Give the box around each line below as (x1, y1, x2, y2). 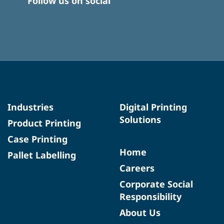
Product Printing (7, 116, 81, 129)
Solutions (119, 113, 161, 125)
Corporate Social (119, 177, 193, 190)
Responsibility (119, 190, 181, 202)
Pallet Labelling (7, 148, 76, 161)
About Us (119, 206, 160, 218)
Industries (7, 100, 53, 113)
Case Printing (7, 132, 67, 145)
